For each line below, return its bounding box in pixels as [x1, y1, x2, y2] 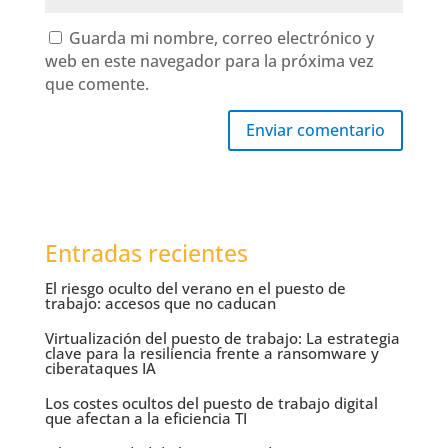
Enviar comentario [246, 119, 386, 142]
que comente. [44, 73, 149, 96]
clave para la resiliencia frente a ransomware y [44, 343, 379, 364]
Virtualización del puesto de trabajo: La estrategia [44, 328, 400, 349]
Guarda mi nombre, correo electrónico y [68, 27, 374, 50]
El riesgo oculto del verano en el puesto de [44, 278, 346, 299]
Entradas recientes [44, 237, 248, 270]
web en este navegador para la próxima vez [44, 50, 374, 73]
